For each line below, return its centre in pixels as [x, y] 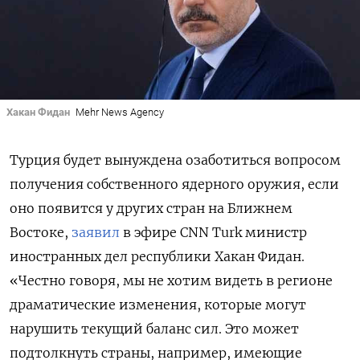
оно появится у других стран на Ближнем [151, 209]
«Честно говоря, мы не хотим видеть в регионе [171, 281]
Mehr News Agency [119, 112]
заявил [96, 233]
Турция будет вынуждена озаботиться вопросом [175, 160]
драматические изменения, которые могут [158, 305]
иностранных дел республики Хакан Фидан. [157, 257]
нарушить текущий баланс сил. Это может [154, 329]
